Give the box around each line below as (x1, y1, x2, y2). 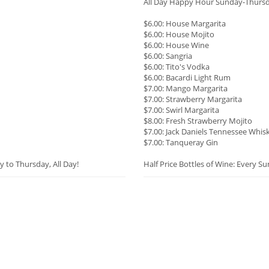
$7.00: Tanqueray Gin (144, 137, 218, 148)
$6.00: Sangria (144, 50, 192, 62)
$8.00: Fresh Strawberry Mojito (144, 115, 252, 127)
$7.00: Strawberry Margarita (144, 94, 242, 105)
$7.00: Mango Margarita (144, 83, 228, 94)
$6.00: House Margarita (144, 18, 226, 29)
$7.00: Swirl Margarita (144, 104, 219, 116)
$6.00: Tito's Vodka (144, 61, 210, 73)
